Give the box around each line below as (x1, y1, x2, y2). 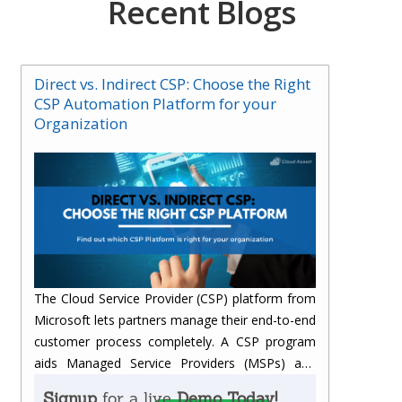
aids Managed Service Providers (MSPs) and (34, 354, 316, 371)
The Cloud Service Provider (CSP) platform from (34, 289, 316, 307)
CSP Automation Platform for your (34, 92, 276, 114)
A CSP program (221, 332, 316, 350)
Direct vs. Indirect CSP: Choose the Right (34, 73, 310, 94)
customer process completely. (34, 332, 214, 350)
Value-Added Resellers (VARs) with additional (34, 375, 316, 393)
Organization (34, 112, 127, 134)
